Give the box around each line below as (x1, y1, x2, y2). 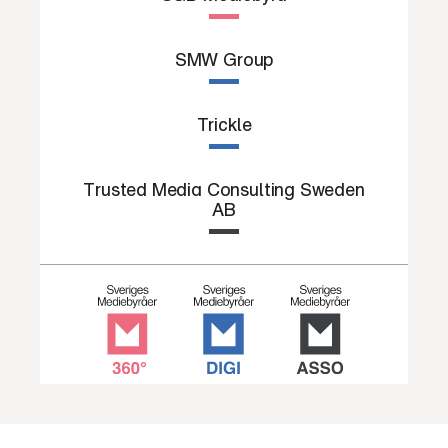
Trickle (196, 113, 252, 135)
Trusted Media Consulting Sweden (83, 178, 365, 200)
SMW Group (174, 48, 274, 70)
